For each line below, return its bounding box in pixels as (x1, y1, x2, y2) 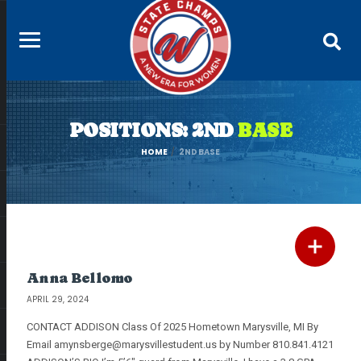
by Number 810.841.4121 (217, 338, 334, 351)
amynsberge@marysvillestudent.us (54, 338, 217, 351)
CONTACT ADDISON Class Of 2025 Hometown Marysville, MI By (27, 320, 318, 333)
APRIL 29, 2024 (27, 293, 89, 305)
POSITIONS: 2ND (68, 119, 239, 141)
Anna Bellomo (27, 269, 132, 286)
